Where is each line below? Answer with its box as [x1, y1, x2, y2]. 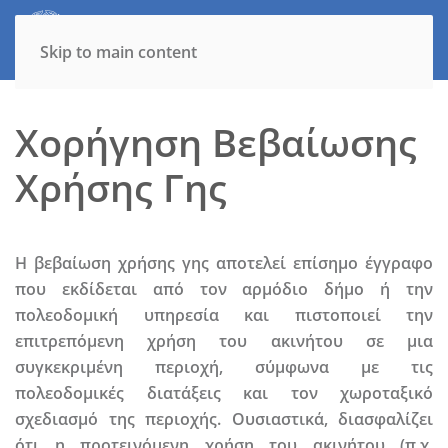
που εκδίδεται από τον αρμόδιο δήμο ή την [15, 278, 433, 300]
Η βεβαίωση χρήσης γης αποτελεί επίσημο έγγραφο [15, 252, 433, 274]
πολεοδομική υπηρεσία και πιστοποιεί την [15, 304, 433, 326]
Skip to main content [40, 41, 197, 63]
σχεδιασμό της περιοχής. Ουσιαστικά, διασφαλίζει [15, 408, 433, 430]
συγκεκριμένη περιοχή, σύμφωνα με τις [15, 356, 433, 378]
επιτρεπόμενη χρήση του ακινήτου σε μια [15, 330, 433, 352]
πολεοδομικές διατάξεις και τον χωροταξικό [15, 382, 433, 404]
